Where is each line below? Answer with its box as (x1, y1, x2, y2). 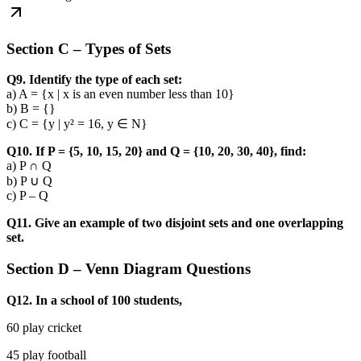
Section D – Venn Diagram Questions (6, 260, 251, 278)
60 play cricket (6, 320, 81, 334)
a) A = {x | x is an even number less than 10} (6, 87, 234, 102)
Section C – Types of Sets (6, 39, 171, 57)
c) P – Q (6, 189, 48, 203)
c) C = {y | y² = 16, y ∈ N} (6, 117, 147, 131)
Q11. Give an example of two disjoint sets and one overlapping (6, 216, 343, 230)
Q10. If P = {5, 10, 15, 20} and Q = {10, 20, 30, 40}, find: (6, 144, 306, 159)
